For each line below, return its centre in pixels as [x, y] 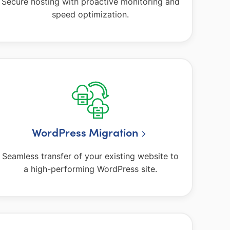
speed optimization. [90, 15]
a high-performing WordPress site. [90, 169]
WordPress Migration [85, 132]
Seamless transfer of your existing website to [90, 156]
